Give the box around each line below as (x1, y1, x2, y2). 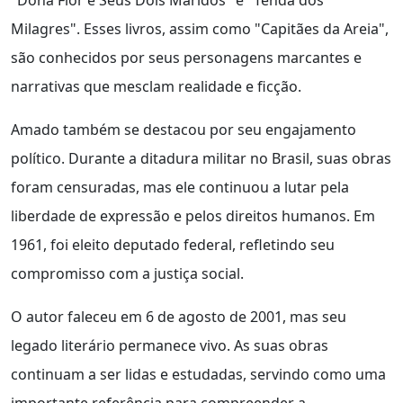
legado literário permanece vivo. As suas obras (11, 336, 328, 356)
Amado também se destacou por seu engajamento (11, 120, 356, 140)
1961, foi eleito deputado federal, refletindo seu (11, 235, 335, 255)
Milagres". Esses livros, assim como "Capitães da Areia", (11, 19, 389, 40)
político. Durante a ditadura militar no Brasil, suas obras (11, 148, 391, 169)
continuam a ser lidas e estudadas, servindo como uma (11, 364, 386, 385)
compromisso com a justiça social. (11, 264, 244, 284)
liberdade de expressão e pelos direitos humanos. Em (11, 206, 375, 227)
